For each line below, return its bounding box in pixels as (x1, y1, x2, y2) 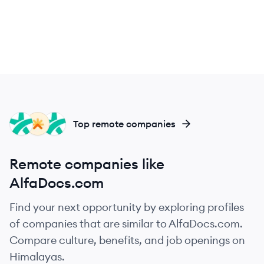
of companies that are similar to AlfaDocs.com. (9, 217, 243, 230)
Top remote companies (73, 118, 176, 130)
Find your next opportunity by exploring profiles (9, 200, 244, 214)
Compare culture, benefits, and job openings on (9, 233, 245, 247)
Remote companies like (9, 155, 164, 173)
